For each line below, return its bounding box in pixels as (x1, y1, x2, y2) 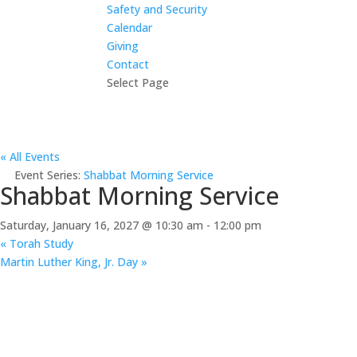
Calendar (107, 20, 153, 35)
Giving (107, 38, 139, 53)
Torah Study (6, 236, 73, 251)
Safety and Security (107, 2, 208, 17)
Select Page (107, 75, 170, 90)
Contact (107, 57, 150, 72)
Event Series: (14, 167, 84, 182)
